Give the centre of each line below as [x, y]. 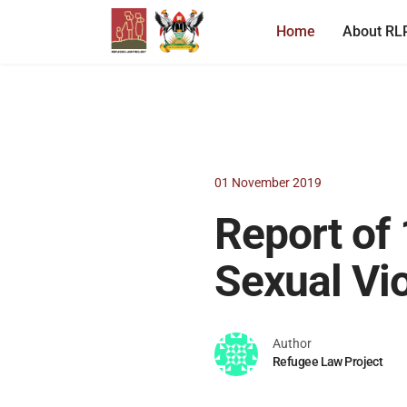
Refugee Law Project [328, 362]
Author [292, 343]
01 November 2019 [268, 183]
